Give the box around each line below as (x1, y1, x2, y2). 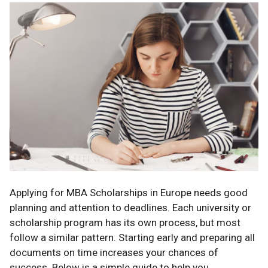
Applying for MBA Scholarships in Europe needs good (10, 187, 248, 199)
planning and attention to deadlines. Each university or (10, 202, 251, 214)
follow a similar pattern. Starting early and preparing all (10, 232, 255, 244)
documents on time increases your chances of (10, 246, 218, 259)
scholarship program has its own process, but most (10, 217, 240, 229)
